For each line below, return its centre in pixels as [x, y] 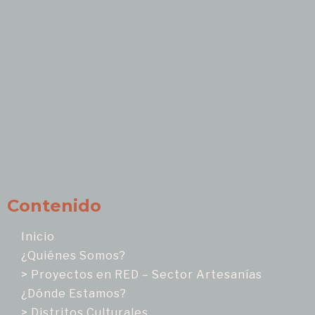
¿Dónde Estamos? [74, 294]
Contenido [54, 206]
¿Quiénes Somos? [73, 256]
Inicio [38, 237]
